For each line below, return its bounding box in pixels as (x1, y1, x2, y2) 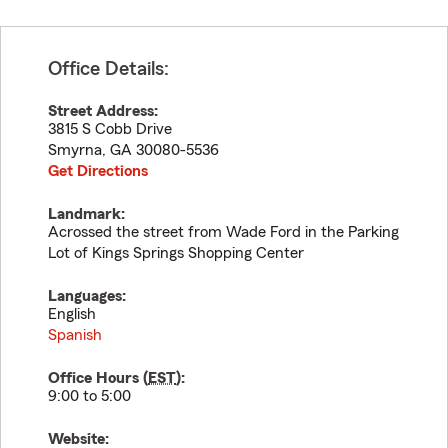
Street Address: (48, 103, 158, 119)
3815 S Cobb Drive (48, 121, 172, 137)
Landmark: (48, 206, 125, 222)
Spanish (48, 327, 102, 343)
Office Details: (48, 59, 169, 79)
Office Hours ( (48, 370, 148, 386)
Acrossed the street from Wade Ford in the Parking (48, 224, 399, 240)
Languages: (48, 288, 126, 304)
